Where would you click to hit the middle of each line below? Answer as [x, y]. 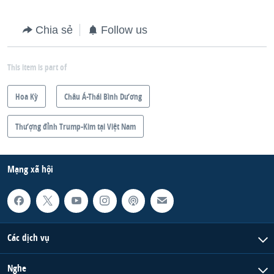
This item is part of [37, 67]
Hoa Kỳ [27, 97]
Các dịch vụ [28, 237]
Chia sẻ [54, 30]
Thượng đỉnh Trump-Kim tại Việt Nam [76, 127]
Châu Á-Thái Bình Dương [103, 97]
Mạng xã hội [30, 169]
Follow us [124, 30]
